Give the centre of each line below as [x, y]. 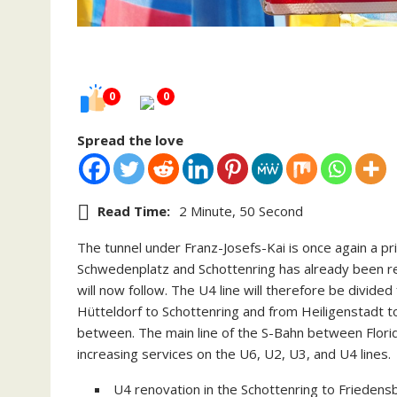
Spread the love [130, 140]
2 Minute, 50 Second [241, 211]
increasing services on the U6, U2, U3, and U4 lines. [234, 354]
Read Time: [134, 211]
